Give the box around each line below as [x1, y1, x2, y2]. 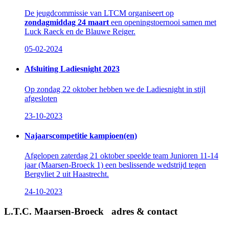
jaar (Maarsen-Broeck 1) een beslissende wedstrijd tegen [25, 161, 206, 170]
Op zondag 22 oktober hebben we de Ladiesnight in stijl [25, 84, 205, 94]
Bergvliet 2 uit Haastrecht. [25, 170, 109, 179]
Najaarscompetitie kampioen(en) [25, 131, 137, 140]
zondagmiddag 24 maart [25, 17, 109, 27]
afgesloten [25, 94, 57, 103]
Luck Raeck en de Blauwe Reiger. [25, 27, 135, 36]
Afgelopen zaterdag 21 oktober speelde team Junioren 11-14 [25, 151, 218, 161]
